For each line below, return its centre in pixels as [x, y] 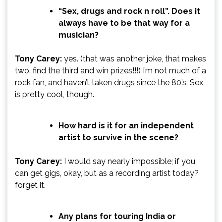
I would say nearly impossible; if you [129, 161]
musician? [79, 35]
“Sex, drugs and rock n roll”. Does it [129, 11]
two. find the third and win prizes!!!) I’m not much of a [111, 70]
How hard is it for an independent [126, 125]
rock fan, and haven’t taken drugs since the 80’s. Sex [109, 82]
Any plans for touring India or [117, 216]
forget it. [30, 185]
